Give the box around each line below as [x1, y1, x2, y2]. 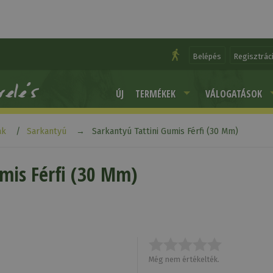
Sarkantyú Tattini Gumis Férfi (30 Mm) [91, 126, 238, 137]
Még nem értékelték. [148, 255, 219, 264]
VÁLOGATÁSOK [205, 87, 263, 101]
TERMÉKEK [135, 87, 175, 101]
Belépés [193, 51, 221, 61]
